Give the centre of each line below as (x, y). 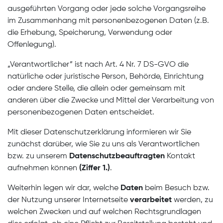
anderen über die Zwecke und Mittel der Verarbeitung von (111, 101)
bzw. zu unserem (38, 156)
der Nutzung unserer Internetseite (69, 200)
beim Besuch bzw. (176, 188)
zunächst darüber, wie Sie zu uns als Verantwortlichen (104, 144)
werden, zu (193, 200)
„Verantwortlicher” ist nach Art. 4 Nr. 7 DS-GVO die (98, 65)
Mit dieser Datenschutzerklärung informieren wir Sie (99, 132)
